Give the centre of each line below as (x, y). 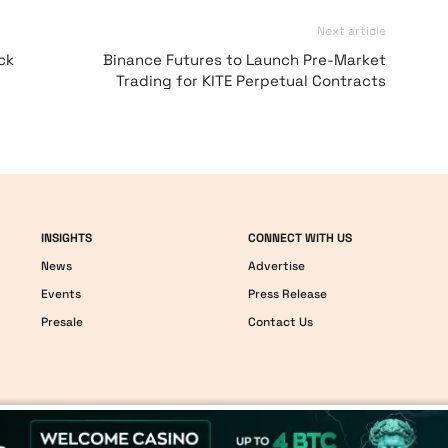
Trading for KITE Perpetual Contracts (251, 80)
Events (61, 294)
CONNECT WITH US (299, 238)
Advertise (276, 266)
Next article (351, 31)
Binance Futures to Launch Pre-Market (244, 59)
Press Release (287, 294)
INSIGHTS (67, 238)
